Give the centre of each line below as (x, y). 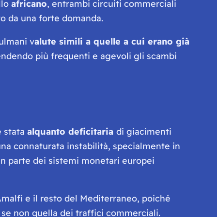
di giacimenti (144, 131)
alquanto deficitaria (71, 131)
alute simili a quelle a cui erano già (112, 41)
